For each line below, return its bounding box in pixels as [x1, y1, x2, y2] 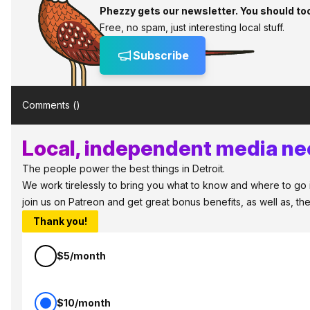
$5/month [57, 250, 106, 262]
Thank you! [33, 215, 87, 227]
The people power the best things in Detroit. [22, 163, 225, 174]
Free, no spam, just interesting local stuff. [100, 21, 284, 33]
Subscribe [133, 48, 189, 62]
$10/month [57, 297, 111, 309]
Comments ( [22, 99, 76, 111]
